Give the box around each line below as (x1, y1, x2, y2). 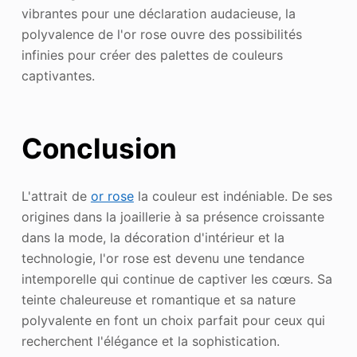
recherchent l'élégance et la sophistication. (21, 332, 280, 349)
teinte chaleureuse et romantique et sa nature (21, 291, 296, 308)
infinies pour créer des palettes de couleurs (21, 46, 283, 63)
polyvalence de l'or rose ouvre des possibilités (21, 25, 302, 42)
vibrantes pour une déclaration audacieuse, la (21, 5, 296, 22)
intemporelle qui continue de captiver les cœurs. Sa (21, 270, 332, 287)
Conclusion (21, 131, 177, 166)
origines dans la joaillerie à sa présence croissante (21, 208, 324, 225)
